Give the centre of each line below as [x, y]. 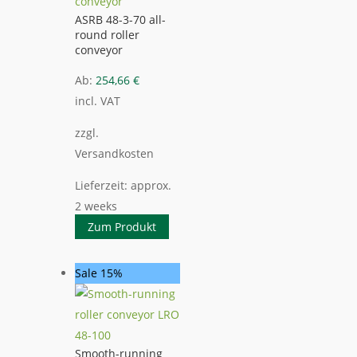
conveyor [99, 50]
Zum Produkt [122, 227]
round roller [107, 35]
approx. [151, 185]
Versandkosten [114, 153]
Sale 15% [99, 273]
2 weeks [96, 206]
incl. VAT [98, 101]
